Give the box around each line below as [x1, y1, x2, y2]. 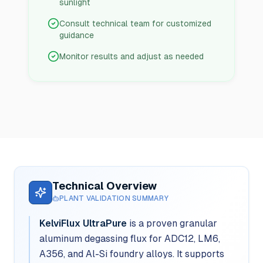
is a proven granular [129, 218, 217, 229]
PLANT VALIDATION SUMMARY [59, 194, 169, 203]
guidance [59, 31, 94, 40]
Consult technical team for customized [59, 19, 211, 28]
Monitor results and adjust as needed [59, 52, 204, 61]
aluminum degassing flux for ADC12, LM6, [39, 233, 220, 244]
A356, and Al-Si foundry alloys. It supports [39, 248, 224, 259]
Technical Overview [52, 180, 157, 192]
